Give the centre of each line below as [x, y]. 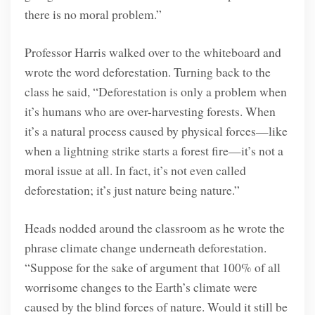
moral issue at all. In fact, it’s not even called [135, 171]
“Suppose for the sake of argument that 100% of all [152, 268]
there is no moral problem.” [93, 14]
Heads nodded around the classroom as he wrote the [154, 228]
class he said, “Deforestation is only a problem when [155, 92]
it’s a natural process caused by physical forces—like [156, 131]
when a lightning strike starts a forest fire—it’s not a [154, 151]
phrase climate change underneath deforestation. [145, 248]
